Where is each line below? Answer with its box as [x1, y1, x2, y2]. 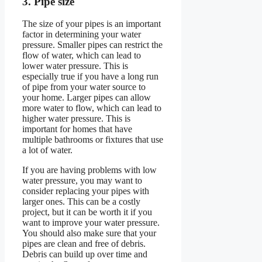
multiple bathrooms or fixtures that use [22, 135, 163, 145]
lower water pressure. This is [22, 61, 128, 71]
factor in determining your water [22, 29, 141, 40]
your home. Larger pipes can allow [22, 92, 151, 103]
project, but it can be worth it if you [22, 207, 152, 218]
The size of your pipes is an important [22, 19, 161, 29]
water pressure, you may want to [22, 175, 142, 186]
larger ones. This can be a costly [22, 196, 140, 207]
